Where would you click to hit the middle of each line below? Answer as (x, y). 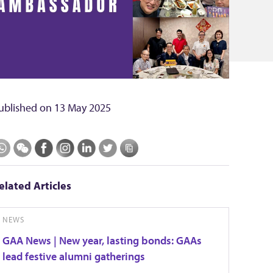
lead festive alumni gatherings (73, 256)
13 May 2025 (82, 108)
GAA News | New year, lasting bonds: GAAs (102, 240)
